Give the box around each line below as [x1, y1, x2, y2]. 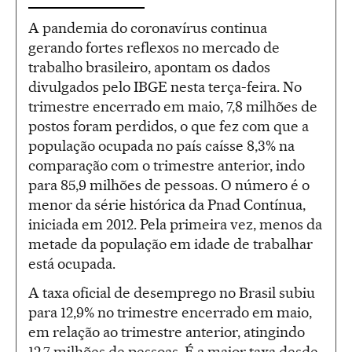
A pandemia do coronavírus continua [28, 18, 267, 37]
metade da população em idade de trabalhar [28, 234, 313, 253]
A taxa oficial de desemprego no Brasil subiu [28, 283, 315, 302]
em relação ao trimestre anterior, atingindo [28, 322, 305, 341]
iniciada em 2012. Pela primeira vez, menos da [28, 214, 322, 233]
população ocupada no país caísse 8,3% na [28, 136, 295, 155]
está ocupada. [28, 254, 115, 273]
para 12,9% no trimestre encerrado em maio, [28, 302, 312, 321]
